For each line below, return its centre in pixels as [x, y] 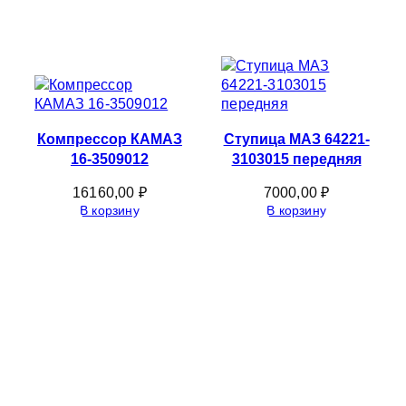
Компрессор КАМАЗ [109, 138]
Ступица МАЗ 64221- [296, 138]
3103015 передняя [296, 158]
